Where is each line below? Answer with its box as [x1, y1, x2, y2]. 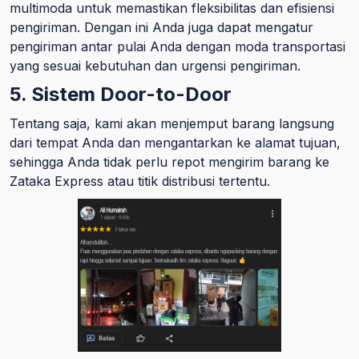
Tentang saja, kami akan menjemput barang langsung [10, 115, 334, 131]
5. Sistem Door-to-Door [10, 83, 232, 106]
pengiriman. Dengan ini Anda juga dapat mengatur [10, 19, 313, 35]
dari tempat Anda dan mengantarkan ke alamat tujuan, [10, 135, 341, 151]
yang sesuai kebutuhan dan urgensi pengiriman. [10, 58, 301, 74]
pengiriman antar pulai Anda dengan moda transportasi [10, 38, 345, 54]
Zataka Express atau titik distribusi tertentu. [10, 173, 270, 189]
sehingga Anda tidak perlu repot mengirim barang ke [10, 154, 329, 170]
